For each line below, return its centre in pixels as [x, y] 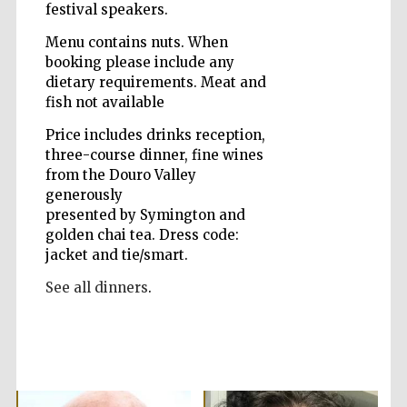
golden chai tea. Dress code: [142, 235]
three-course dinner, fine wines [154, 155]
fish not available [104, 103]
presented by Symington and [145, 215]
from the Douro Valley [120, 175]
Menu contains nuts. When [136, 43]
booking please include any [139, 63]
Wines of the [344, 67]
